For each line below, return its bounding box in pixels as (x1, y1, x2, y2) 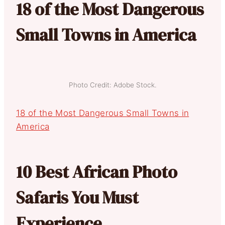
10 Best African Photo (16, 160, 177, 183)
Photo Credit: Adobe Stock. (68, 80, 157, 89)
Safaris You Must (16, 185, 139, 209)
